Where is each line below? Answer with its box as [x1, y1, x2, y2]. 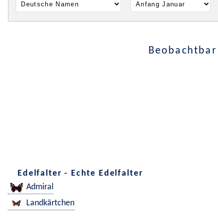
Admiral [26, 182, 54, 192]
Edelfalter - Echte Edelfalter [18, 168, 143, 178]
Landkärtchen [26, 199, 74, 208]
